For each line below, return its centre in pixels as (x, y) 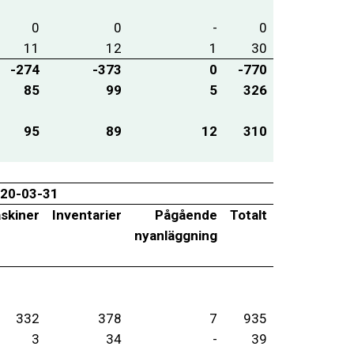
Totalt (248, 215)
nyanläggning (175, 235)
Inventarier (87, 215)
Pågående (186, 215)
